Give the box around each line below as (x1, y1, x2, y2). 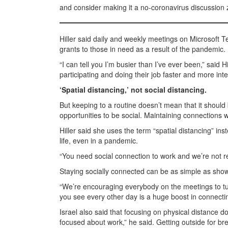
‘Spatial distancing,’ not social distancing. (60, 84, 207, 95)
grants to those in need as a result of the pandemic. (60, 44, 225, 54)
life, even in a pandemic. (60, 135, 138, 146)
